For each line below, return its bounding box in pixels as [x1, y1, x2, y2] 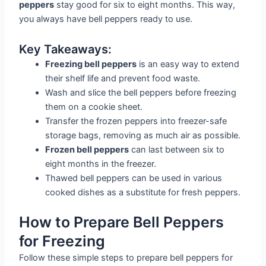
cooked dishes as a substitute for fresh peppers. [45, 186, 241, 198]
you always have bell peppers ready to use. [19, 14, 193, 25]
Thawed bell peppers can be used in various [45, 172, 223, 183]
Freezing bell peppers [45, 58, 137, 69]
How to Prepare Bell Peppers [19, 213, 224, 231]
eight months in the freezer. [45, 158, 157, 169]
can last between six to [129, 144, 225, 155]
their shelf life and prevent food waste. [45, 72, 201, 84]
